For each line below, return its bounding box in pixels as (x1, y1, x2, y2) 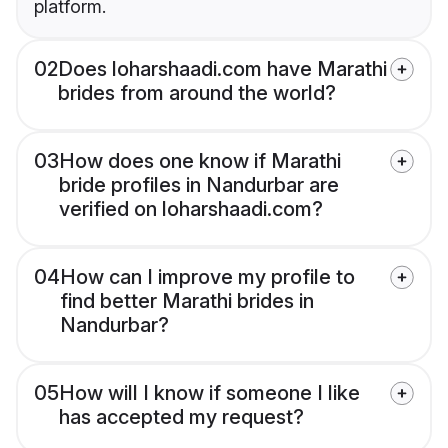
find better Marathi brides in (60, 289, 314, 314)
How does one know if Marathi (59, 149, 341, 174)
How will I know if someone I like (59, 381, 360, 406)
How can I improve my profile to (60, 265, 355, 290)
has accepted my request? (59, 405, 304, 430)
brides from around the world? (58, 81, 336, 106)
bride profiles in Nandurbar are (59, 173, 339, 198)
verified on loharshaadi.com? (59, 197, 323, 222)
